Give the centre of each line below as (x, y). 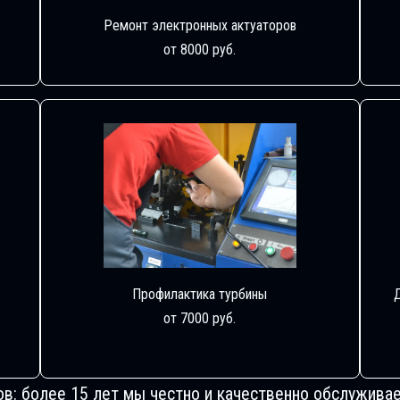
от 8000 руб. (200, 49)
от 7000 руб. (200, 318)
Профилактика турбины (200, 294)
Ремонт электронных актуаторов (200, 25)
